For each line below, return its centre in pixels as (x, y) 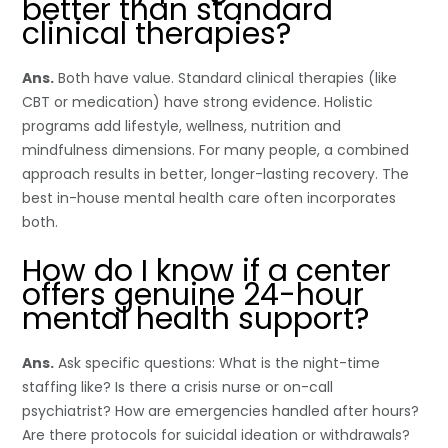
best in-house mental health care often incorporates (209, 197)
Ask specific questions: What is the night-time (217, 362)
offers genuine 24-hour (193, 294)
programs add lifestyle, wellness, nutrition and (182, 125)
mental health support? (196, 318)
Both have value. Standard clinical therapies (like (226, 77)
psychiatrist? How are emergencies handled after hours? (221, 410)
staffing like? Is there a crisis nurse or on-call (178, 386)
